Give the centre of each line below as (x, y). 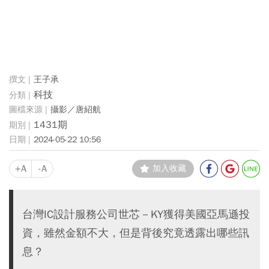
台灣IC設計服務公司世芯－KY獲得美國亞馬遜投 (136, 214)
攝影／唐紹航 (76, 109)
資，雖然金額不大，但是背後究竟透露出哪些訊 (136, 233)
